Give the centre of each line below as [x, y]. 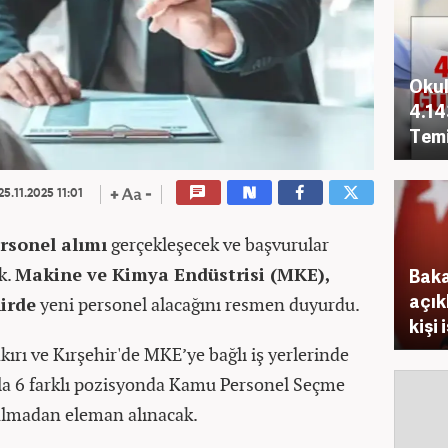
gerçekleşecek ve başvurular [218, 244]
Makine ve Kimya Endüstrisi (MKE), [173, 274]
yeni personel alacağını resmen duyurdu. [198, 304]
